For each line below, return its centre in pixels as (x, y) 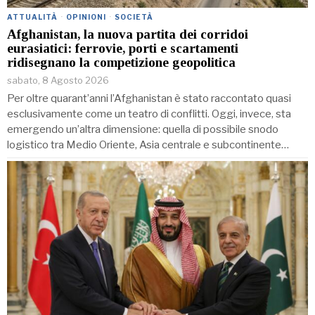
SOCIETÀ (134, 17)
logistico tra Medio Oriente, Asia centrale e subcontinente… (148, 145)
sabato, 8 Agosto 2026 (58, 81)
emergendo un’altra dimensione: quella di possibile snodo (143, 130)
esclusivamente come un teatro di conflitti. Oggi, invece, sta (149, 114)
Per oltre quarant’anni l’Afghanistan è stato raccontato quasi (149, 99)
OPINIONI (86, 17)
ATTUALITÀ (32, 17)
